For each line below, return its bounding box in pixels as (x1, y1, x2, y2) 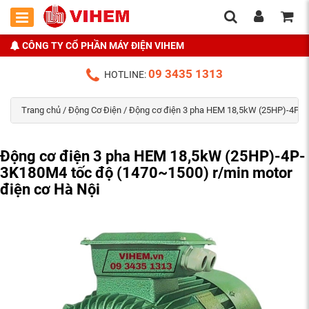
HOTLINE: (104, 69, 148, 80)
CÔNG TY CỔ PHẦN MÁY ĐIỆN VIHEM (22, 40, 184, 51)
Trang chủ (21, 105, 61, 116)
